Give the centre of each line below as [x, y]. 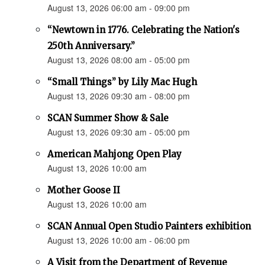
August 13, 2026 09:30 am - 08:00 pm [119, 96]
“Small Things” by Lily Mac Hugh [122, 82]
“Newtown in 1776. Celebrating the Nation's [143, 30]
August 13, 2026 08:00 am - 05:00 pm [119, 60]
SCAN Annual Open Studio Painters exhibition [149, 227]
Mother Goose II [84, 190]
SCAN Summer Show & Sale [108, 118]
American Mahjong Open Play [114, 154]
